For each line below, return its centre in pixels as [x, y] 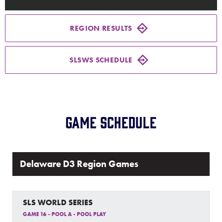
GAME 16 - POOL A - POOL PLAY [64, 214]
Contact [29, 104]
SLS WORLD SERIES [58, 202]
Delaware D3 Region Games [79, 164]
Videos [28, 42]
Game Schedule [111, 121]
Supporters [40, 73]
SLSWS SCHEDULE [101, 60]
